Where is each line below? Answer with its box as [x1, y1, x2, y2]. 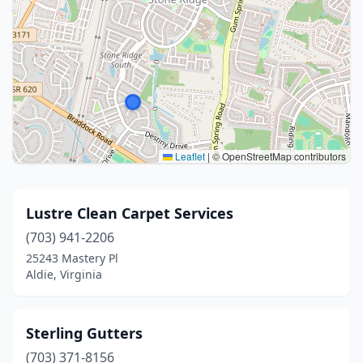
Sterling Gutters [26, 323, 143, 343]
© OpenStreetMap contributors [210, 149, 346, 163]
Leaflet [173, 149, 205, 163]
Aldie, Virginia [26, 267, 102, 282]
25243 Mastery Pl [26, 250, 118, 266]
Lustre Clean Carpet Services [26, 203, 233, 223]
